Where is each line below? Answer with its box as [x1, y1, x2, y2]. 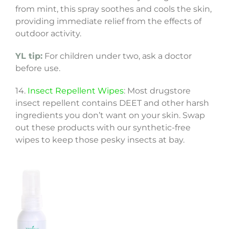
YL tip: [15, 51, 42, 61]
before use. [15, 63, 60, 74]
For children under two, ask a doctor [44, 51, 192, 61]
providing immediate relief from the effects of [15, 16, 201, 27]
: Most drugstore [123, 86, 191, 96]
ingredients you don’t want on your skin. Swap [15, 110, 205, 121]
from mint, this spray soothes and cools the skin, [15, 4, 212, 14]
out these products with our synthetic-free [15, 123, 191, 133]
